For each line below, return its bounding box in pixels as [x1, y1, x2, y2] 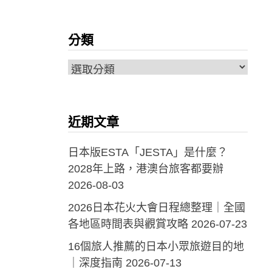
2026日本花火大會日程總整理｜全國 [67, 202, 245, 214]
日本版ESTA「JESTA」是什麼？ [67, 146, 228, 159]
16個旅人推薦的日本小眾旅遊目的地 [67, 240, 244, 253]
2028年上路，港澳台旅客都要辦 [67, 163, 223, 175]
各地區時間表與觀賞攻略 [67, 218, 188, 231]
